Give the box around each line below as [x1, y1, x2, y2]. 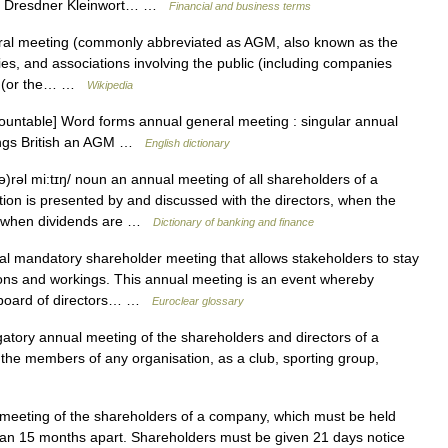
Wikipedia [87, 79, 133, 91]
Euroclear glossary [152, 295, 244, 307]
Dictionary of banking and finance [153, 216, 314, 228]
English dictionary [145, 137, 230, 149]
